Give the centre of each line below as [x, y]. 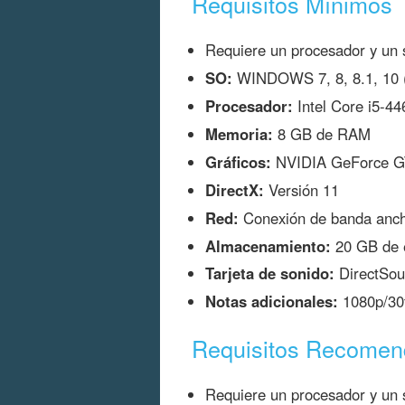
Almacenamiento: [268, 245]
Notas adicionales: [272, 301]
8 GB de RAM [322, 134]
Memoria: [239, 134]
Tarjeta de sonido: [270, 273]
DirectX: [235, 189]
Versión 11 [301, 189]
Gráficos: [238, 161]
